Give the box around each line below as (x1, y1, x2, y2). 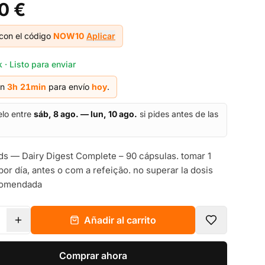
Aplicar (86, 31, 115, 41)
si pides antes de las (137, 109, 218, 119)
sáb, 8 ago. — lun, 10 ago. (34, 109, 137, 119)
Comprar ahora (59, 250, 127, 261)
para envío (46, 82, 92, 92)
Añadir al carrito (84, 214, 156, 226)
